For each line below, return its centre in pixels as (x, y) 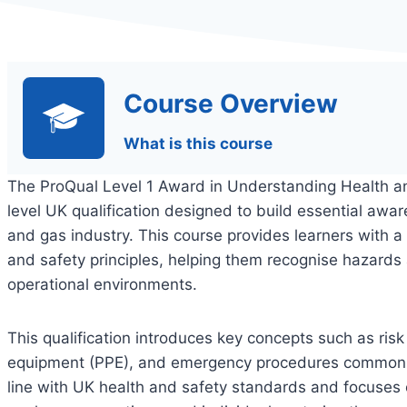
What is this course (198, 143)
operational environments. (102, 284)
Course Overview (231, 103)
